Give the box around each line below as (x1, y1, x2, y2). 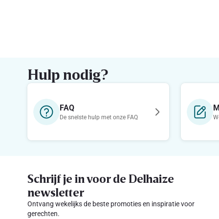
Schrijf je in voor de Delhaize (27, 171, 174, 185)
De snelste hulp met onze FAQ (60, 114, 138, 121)
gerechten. (27, 210, 60, 218)
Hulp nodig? (27, 66, 108, 83)
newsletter (27, 185, 84, 199)
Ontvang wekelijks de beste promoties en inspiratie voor (27, 200, 195, 208)
